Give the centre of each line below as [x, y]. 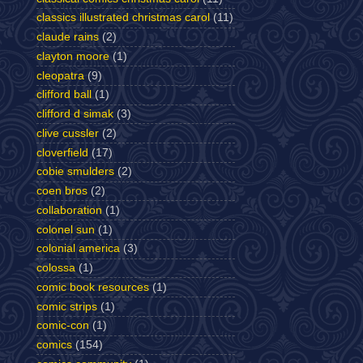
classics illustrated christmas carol [123, 18]
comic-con [63, 326]
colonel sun [66, 229]
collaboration [69, 210]
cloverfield [62, 152]
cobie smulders [75, 172]
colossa [56, 268]
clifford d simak [75, 114]
